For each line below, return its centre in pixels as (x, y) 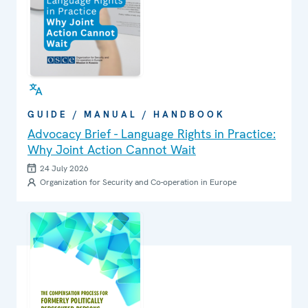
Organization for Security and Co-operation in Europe (138, 183)
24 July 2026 (64, 169)
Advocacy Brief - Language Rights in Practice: (152, 134)
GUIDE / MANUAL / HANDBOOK (126, 115)
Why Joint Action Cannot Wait (112, 150)
